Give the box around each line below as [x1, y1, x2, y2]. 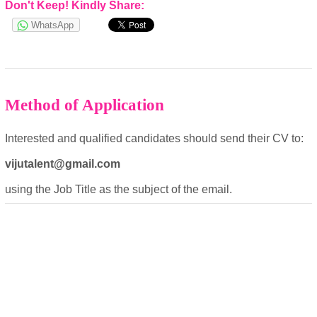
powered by [190, 132, 224, 142]
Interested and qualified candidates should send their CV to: [5, 132, 306, 144]
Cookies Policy [125, 1, 190, 15]
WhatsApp [31, 19, 74, 30]
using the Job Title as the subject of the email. [5, 183, 232, 195]
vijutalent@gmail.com [5, 157, 120, 170]
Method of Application [5, 96, 164, 115]
